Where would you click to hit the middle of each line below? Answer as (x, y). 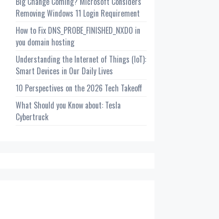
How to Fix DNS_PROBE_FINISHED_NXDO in (78, 30)
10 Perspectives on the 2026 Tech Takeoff (79, 88)
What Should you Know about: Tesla (68, 105)
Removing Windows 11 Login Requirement (78, 13)
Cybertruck (32, 117)
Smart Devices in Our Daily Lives (64, 71)
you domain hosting (45, 42)
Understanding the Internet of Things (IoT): (81, 59)
